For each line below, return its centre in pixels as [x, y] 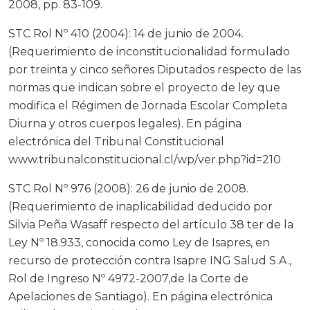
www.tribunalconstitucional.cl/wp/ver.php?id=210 [145, 160]
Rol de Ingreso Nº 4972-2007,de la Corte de [128, 279]
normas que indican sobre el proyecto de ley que [144, 88]
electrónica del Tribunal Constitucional [116, 142]
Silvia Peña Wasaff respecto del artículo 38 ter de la [151, 225]
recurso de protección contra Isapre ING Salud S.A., [150, 261]
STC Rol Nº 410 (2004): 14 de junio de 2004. [126, 34]
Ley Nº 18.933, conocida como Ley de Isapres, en [139, 243]
